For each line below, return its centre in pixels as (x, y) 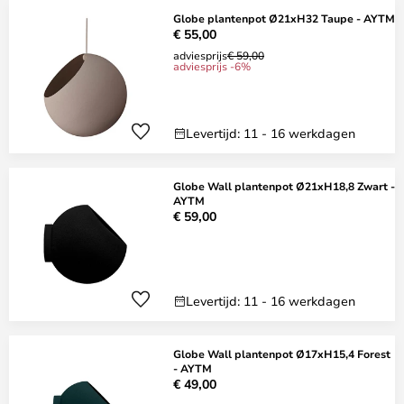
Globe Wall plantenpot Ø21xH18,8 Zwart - (284, 186)
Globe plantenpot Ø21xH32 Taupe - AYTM (284, 18)
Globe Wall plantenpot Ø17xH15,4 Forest (282, 353)
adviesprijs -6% (212, 66)
